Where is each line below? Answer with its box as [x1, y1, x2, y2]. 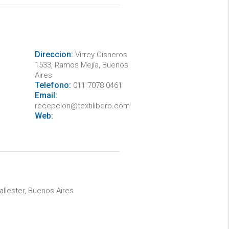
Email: [34, 90, 57, 100]
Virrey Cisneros [73, 50, 127, 59]
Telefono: [34, 80, 71, 90]
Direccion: [34, 49, 73, 59]
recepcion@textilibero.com [34, 101, 130, 110]
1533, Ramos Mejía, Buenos [34, 60, 128, 70]
